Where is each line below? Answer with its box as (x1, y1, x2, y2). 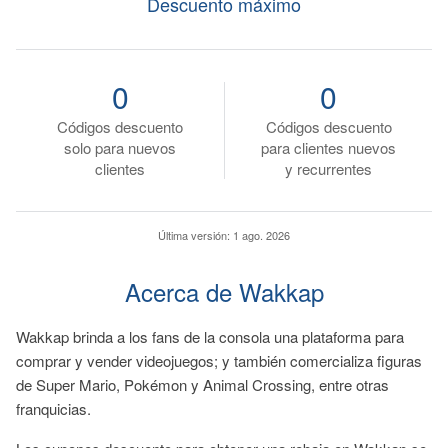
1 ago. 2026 (233, 227, 290, 243)
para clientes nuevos (261, 137, 396, 158)
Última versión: (158, 227, 233, 243)
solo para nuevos (64, 137, 176, 158)
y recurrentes (285, 158, 372, 179)
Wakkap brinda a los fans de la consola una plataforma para (16, 326, 404, 347)
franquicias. (16, 398, 95, 419)
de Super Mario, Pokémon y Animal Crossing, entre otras (16, 374, 389, 395)
